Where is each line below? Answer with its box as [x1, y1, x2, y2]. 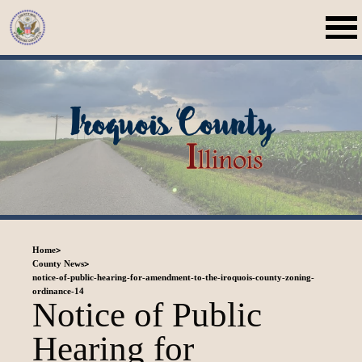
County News [32, 258, 84, 268]
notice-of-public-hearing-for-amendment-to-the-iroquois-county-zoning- [32, 271, 314, 282]
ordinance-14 [32, 285, 84, 296]
